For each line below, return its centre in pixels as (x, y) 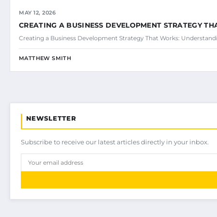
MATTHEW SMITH (45, 58)
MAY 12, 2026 (37, 12)
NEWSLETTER (51, 118)
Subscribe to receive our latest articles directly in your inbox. (115, 142)
